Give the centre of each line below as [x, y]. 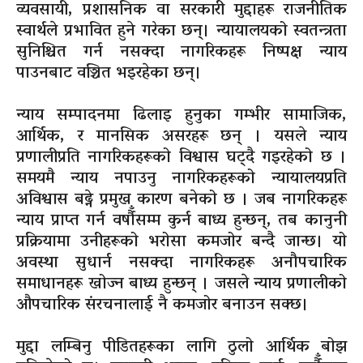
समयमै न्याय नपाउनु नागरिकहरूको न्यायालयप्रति [181, 179]
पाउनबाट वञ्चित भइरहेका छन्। [109, 74]
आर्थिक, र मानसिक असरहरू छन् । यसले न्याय [181, 137]
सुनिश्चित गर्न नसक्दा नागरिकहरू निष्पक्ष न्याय [181, 53]
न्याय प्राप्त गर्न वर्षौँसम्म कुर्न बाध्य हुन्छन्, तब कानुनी [181, 222]
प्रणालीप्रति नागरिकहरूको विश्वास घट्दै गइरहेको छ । [181, 158]
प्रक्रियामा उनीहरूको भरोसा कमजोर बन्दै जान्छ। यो [181, 243]
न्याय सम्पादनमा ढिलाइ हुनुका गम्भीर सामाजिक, [181, 116]
